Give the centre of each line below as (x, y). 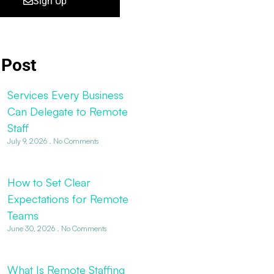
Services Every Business (65, 95)
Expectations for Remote (68, 199)
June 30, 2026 (32, 229)
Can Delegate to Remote (67, 111)
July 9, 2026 (28, 141)
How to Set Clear (49, 183)
